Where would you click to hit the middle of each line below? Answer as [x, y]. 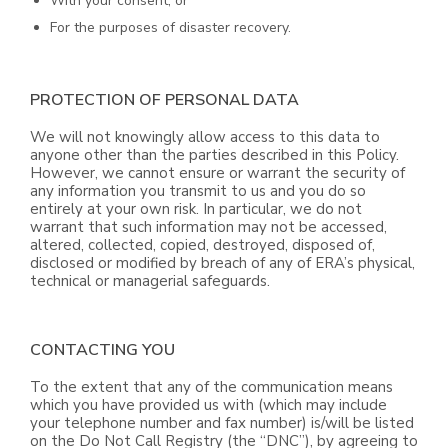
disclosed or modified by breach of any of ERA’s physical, [222, 263]
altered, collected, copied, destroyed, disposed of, [202, 245]
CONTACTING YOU [102, 350]
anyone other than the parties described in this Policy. [214, 155]
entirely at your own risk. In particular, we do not [196, 209]
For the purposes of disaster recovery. [170, 27]
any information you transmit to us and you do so [198, 191]
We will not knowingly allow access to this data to [205, 137]
